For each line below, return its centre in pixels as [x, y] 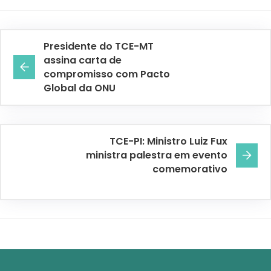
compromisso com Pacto [107, 74]
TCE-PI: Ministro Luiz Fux [168, 142]
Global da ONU [80, 88]
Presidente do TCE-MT [99, 47]
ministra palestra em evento [157, 155]
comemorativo [190, 169]
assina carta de [83, 60]
